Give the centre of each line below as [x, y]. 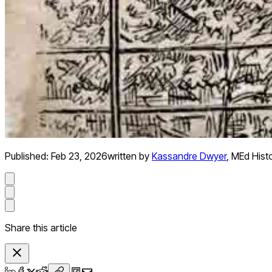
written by [128, 156]
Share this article [41, 228]
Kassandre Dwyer [189, 156]
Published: [28, 156]
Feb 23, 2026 [79, 156]
